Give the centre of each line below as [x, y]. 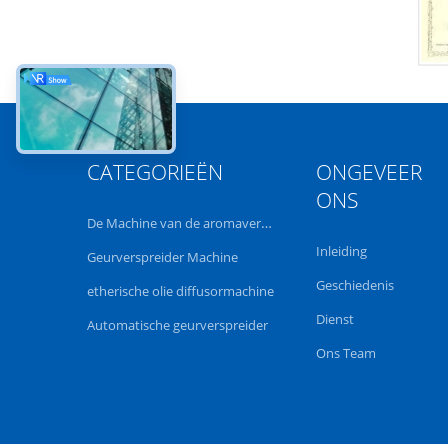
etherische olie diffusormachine [180, 291]
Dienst [335, 319]
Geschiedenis [355, 285]
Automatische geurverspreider [177, 325]
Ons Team [346, 353]
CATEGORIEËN [155, 172]
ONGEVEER [369, 172]
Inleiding [342, 251]
